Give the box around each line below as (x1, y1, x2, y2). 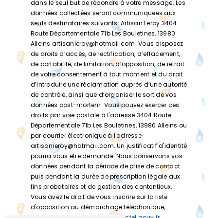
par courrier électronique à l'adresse (31, 131, 142, 140)
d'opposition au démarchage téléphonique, (31, 202, 165, 211)
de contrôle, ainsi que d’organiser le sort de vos (31, 90, 177, 99)
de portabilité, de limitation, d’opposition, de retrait (31, 59, 185, 68)
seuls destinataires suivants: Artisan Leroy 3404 (31, 18, 177, 27)
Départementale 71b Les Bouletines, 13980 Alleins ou (31, 121, 187, 129)
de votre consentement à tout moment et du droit (31, 70, 183, 78)
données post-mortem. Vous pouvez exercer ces (31, 100, 180, 109)
